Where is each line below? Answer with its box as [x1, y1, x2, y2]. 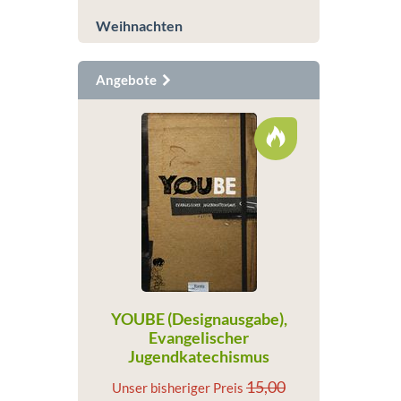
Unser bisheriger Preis [112, 380, 246, 396]
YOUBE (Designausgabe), [110, 309, 287, 328]
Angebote [96, 72, 159, 88]
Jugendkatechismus [128, 346, 269, 366]
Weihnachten [96, 17, 183, 34]
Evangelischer [149, 328, 249, 347]
